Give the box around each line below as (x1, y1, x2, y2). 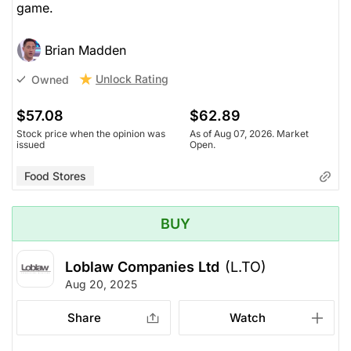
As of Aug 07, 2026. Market (190, 128, 309, 140)
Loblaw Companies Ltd (65, 259, 219, 276)
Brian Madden (45, 42, 126, 59)
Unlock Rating (96, 72, 168, 86)
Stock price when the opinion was (16, 128, 165, 140)
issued (16, 139, 45, 151)
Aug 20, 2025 (65, 277, 137, 291)
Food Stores (24, 169, 86, 183)
